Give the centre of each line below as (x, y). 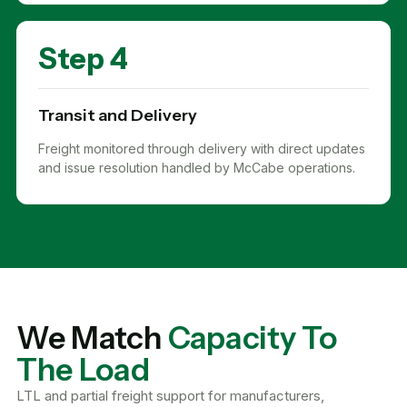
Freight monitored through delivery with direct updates (202, 149)
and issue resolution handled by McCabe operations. (197, 168)
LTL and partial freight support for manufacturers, (170, 396)
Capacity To (252, 338)
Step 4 (83, 59)
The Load (83, 370)
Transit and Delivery (118, 115)
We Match (92, 338)
